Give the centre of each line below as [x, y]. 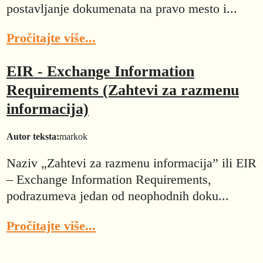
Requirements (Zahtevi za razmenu [123, 90]
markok [73, 136]
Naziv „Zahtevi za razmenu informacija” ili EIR [131, 163]
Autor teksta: [33, 136]
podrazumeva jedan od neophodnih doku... [118, 196]
